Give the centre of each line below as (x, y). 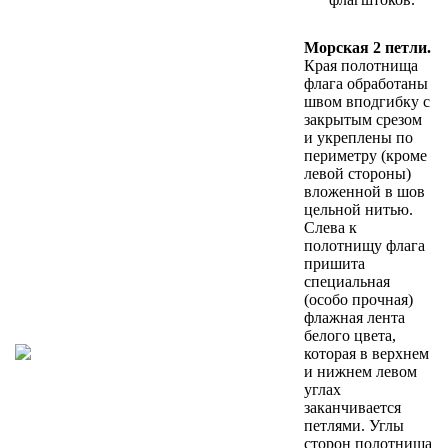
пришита (334, 264)
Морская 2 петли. (367, 48)
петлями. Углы (354, 426)
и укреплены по (358, 138)
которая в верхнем (366, 354)
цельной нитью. (358, 210)
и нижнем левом (360, 372)
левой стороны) (357, 174)
